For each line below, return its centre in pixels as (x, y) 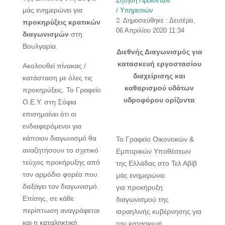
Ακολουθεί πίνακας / (54, 66)
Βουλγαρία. (40, 46)
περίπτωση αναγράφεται (61, 210)
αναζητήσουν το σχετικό (61, 150)
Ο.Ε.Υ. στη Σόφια (49, 102)
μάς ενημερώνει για (52, 10)
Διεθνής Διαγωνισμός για (159, 51)
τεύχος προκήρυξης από (61, 162)
